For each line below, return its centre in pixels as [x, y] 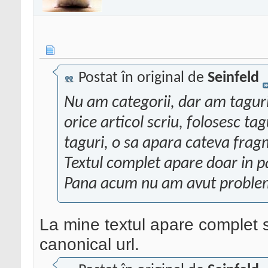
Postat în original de [141, 78]
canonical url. [89, 244]
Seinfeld [233, 78]
